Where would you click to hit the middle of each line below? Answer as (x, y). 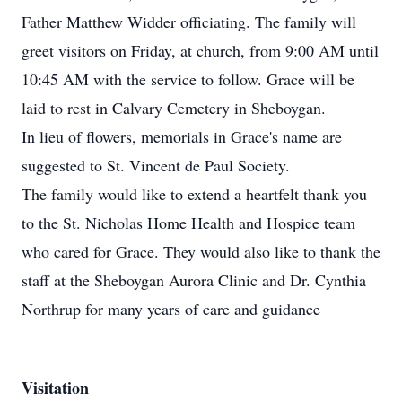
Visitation (55, 388)
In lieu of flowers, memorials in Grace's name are (182, 136)
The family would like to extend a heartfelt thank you (194, 194)
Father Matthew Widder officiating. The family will (189, 22)
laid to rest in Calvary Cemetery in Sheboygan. (174, 108)
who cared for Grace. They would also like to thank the (201, 251)
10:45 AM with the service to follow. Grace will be (188, 79)
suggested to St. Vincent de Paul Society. (156, 165)
